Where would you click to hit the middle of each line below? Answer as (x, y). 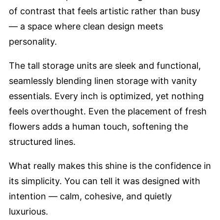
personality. (33, 41)
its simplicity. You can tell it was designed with (105, 181)
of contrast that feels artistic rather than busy (105, 11)
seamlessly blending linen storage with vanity (103, 81)
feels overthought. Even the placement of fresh (108, 111)
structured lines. (42, 141)
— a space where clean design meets (86, 26)
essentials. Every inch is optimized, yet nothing (106, 96)
